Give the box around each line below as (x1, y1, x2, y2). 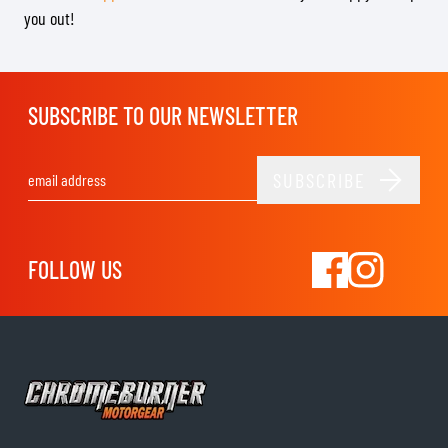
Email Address (222, 180, 301, 200)
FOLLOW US (28, 255, 122, 284)
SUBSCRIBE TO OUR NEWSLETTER (28, 101, 298, 130)
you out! (24, 7, 75, 29)
